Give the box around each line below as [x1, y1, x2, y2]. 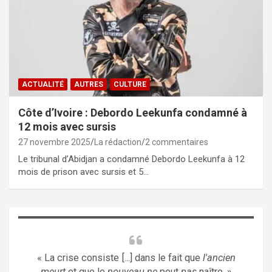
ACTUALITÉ [22, 80, 64, 89]
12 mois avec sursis [18, 120, 116, 133]
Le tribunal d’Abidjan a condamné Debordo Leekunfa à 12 [18, 153, 245, 165]
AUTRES [74, 80, 103, 89]
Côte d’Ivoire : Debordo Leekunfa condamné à [18, 106, 247, 119]
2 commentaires [145, 137, 208, 147]
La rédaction [94, 137, 141, 147]
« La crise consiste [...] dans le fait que [36, 251, 203, 263]
